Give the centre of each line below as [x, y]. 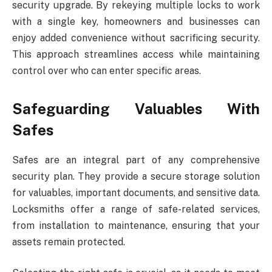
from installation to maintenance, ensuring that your [136, 225]
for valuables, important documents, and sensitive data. [136, 192]
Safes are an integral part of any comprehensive [136, 160]
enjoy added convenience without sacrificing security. [136, 38]
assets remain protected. [69, 242]
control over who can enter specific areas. [107, 70]
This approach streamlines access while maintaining [136, 54]
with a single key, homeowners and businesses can [136, 21]
